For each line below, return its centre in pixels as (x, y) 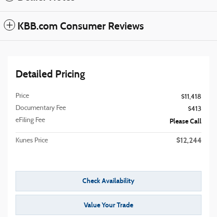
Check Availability (108, 181)
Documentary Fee (41, 108)
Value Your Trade (108, 205)
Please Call (186, 121)
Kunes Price (32, 140)
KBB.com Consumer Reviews (81, 26)
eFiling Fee (30, 120)
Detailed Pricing (50, 74)
